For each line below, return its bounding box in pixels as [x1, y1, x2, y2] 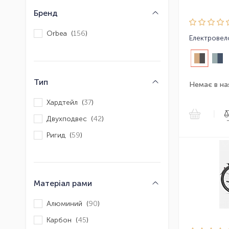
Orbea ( [47, 29, 73, 38]
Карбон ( [47, 215, 78, 224]
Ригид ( [47, 130, 72, 140]
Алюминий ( [47, 199, 88, 208]
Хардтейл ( [47, 98, 84, 107]
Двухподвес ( [47, 114, 93, 123]
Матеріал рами [34, 178, 92, 189]
